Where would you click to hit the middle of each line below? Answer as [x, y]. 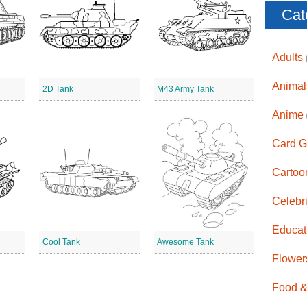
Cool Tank [61, 242]
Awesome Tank [185, 242]
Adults [289, 57]
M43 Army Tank [185, 89]
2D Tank [58, 89]
